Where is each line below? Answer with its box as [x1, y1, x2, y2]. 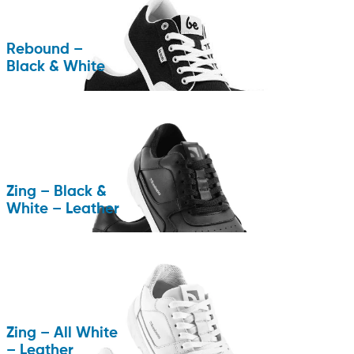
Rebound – [6, 42, 83, 57]
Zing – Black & [6, 184, 107, 199]
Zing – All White [6, 326, 118, 341]
